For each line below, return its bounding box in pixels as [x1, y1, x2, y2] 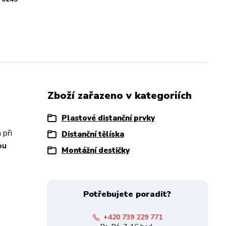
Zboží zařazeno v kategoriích [47, 89, 192, 102]
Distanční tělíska [61, 129, 124, 139]
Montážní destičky [61, 145, 130, 155]
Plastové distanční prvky [61, 113, 155, 123]
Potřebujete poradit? [83, 189, 172, 200]
